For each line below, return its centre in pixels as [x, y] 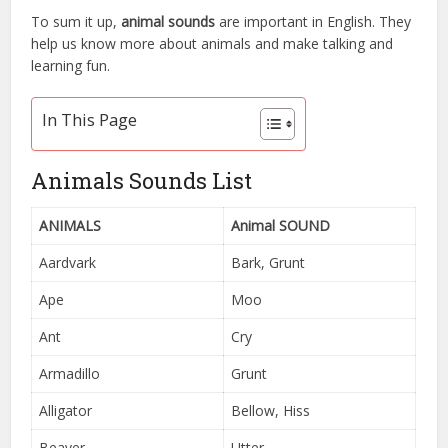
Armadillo [70, 373]
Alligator [66, 410]
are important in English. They [313, 21]
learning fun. [71, 65]
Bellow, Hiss [271, 410]
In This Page [90, 120]
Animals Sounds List [142, 180]
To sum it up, [76, 21]
